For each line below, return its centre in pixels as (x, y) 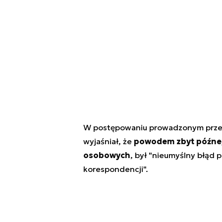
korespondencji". (115, 169)
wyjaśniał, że (108, 141)
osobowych (107, 155)
